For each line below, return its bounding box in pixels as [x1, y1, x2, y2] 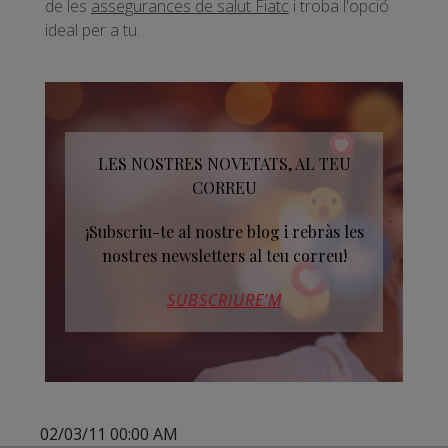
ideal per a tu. [45, 19, 140, 42]
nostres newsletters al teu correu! [101, 245, 347, 267]
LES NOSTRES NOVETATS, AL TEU [97, 153, 351, 175]
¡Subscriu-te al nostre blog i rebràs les [84, 221, 364, 243]
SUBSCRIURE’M [166, 289, 282, 312]
